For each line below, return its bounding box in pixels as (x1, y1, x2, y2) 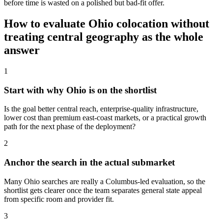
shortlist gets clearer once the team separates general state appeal (4, 186, 202, 194)
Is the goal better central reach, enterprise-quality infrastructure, (4, 105, 198, 113)
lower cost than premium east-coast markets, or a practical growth (4, 113, 206, 122)
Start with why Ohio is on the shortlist (4, 84, 157, 95)
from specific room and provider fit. (4, 194, 114, 203)
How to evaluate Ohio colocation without (4, 17, 209, 30)
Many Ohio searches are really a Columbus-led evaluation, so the (4, 177, 205, 186)
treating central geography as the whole (4, 30, 203, 44)
